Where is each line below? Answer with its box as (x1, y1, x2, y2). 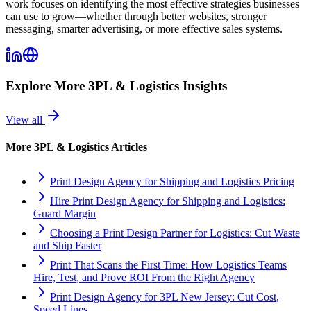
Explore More (6, 78, 88, 94)
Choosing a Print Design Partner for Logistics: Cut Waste (50, 226, 300, 239)
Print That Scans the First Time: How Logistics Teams (50, 258, 287, 271)
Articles (109, 141, 147, 153)
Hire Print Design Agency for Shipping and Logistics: (50, 194, 285, 207)
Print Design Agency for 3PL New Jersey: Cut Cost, (50, 290, 279, 303)
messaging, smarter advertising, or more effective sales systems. (6, 22, 283, 35)
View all (6, 114, 45, 126)
